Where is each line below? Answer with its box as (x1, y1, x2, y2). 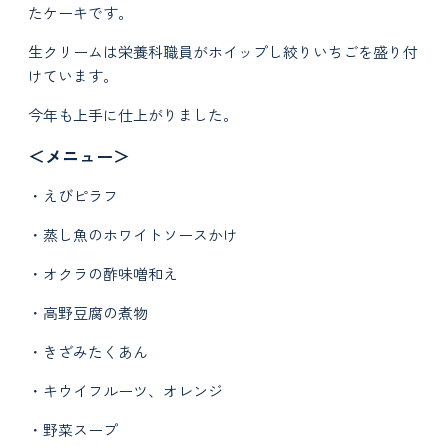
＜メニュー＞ (28, 143, 131, 168)
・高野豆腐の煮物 (28, 302, 149, 323)
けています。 (28, 65, 119, 86)
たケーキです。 (28, 2, 134, 23)
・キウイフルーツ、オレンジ (28, 380, 224, 401)
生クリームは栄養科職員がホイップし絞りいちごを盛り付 (28, 41, 419, 62)
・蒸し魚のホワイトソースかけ (28, 224, 239, 245)
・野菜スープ (28, 419, 119, 440)
